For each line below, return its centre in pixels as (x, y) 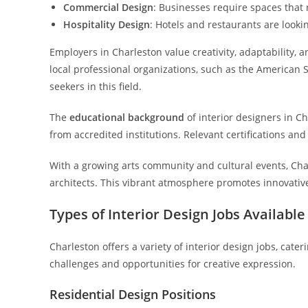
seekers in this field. (96, 86)
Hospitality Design (107, 24)
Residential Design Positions (133, 294)
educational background (127, 117)
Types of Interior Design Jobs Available (177, 214)
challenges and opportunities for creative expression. (173, 264)
